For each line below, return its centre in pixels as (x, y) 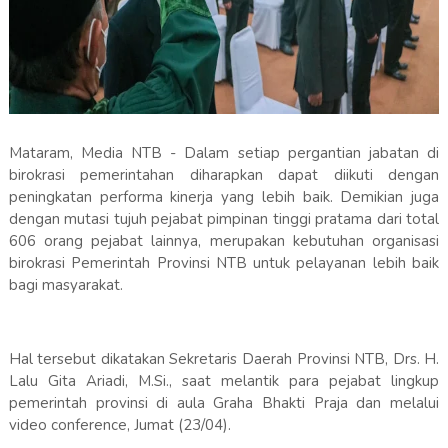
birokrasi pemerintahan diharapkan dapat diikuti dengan (224, 175)
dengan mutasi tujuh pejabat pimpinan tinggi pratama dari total (224, 219)
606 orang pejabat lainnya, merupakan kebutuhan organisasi (224, 241)
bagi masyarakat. (67, 285)
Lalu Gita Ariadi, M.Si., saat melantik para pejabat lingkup (224, 381)
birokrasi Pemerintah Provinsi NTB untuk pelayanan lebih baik (224, 263)
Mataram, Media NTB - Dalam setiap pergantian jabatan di (224, 153)
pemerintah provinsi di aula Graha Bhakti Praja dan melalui (224, 403)
